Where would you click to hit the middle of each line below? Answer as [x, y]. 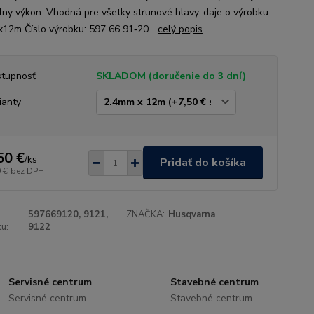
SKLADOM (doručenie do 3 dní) [171, 76]
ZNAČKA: [146, 214]
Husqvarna [192, 214]
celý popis [180, 29]
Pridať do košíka [203, 163]
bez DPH [27, 171]
